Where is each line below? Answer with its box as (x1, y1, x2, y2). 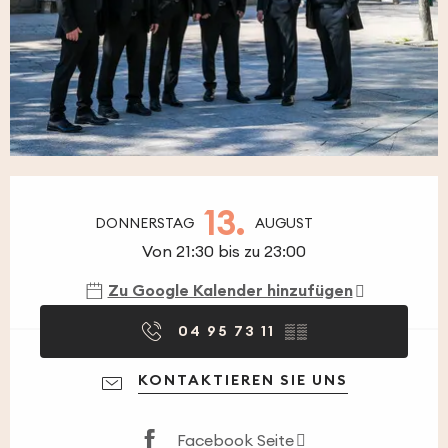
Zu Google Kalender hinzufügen (107, 279, 353, 301)
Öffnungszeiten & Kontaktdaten (10, 176, 319, 208)
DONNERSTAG (94, 213, 194, 232)
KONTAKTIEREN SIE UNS (138, 370, 348, 389)
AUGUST (254, 213, 313, 232)
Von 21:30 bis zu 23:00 (142, 240, 306, 261)
